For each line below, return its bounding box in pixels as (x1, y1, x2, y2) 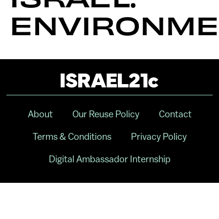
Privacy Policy (131, 131, 187, 142)
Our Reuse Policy (72, 108, 139, 119)
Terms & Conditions (32, 131, 111, 142)
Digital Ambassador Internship (48, 153, 171, 164)
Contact (158, 108, 192, 119)
